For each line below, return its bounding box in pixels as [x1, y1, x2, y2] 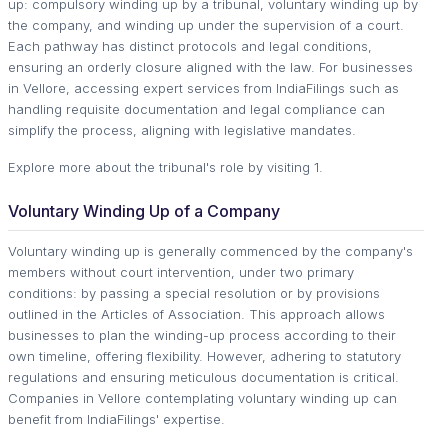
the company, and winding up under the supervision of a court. [8, 16, 404, 33]
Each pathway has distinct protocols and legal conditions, [8, 37, 372, 54]
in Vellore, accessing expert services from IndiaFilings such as [8, 79, 399, 96]
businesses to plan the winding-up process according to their [8, 326, 396, 343]
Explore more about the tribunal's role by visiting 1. [8, 158, 323, 175]
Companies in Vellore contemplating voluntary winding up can [8, 389, 397, 406]
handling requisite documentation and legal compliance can [8, 100, 385, 117]
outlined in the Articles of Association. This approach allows [8, 305, 385, 322]
